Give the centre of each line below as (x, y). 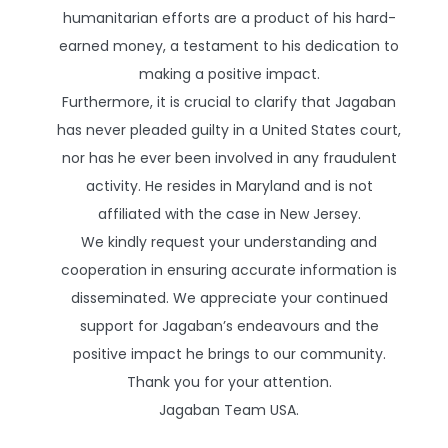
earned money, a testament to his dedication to (229, 45)
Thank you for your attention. (229, 381)
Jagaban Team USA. (229, 409)
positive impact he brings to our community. (229, 353)
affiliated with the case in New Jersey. (229, 213)
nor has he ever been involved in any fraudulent (229, 157)
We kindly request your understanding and (229, 241)
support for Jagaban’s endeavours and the (229, 325)
